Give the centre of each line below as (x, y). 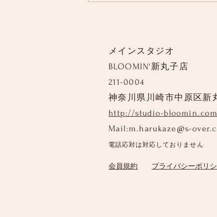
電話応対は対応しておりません (156, 145)
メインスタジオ (142, 51)
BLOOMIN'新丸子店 (149, 66)
